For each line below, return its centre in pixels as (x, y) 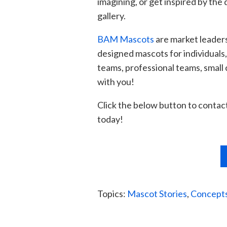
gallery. (111, 15)
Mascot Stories (157, 193)
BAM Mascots (126, 39)
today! (110, 119)
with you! (116, 81)
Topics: (112, 193)
